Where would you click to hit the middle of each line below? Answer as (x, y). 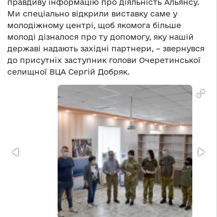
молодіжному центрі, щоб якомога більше (94, 25)
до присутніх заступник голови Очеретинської (104, 60)
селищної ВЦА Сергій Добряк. (68, 72)
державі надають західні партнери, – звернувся (106, 49)
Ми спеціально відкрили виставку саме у (92, 14)
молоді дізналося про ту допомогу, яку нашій (101, 37)
